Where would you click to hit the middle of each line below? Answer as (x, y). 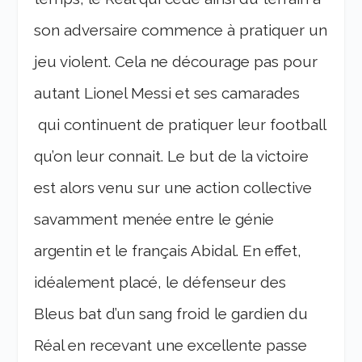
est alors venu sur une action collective (173, 188)
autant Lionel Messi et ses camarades (167, 93)
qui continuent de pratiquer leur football (180, 125)
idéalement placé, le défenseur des (160, 282)
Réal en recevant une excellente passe (171, 345)
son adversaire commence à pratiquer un (181, 30)
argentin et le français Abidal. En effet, (168, 251)
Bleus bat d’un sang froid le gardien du (171, 314)
